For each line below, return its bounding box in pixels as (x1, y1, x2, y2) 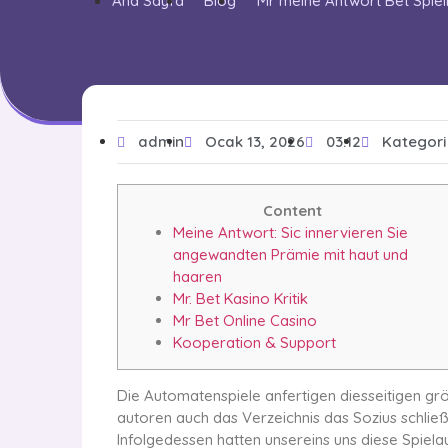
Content (262, 200, 322, 220)
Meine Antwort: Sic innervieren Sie (173, 222, 408, 242)
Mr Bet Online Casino (173, 310, 317, 330)
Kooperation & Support (173, 332, 336, 352)
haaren (173, 266, 222, 286)
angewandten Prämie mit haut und (173, 244, 408, 264)
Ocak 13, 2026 (205, 131, 305, 151)
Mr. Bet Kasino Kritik (173, 288, 308, 308)
